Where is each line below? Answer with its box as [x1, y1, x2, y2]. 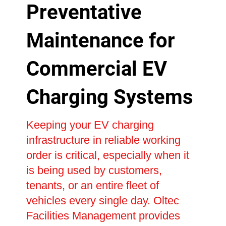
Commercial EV [26, 56, 167, 81]
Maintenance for [26, 28, 175, 52]
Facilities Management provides [26, 209, 180, 222]
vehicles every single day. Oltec [26, 194, 179, 207]
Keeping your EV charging [26, 118, 154, 131]
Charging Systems [26, 85, 193, 109]
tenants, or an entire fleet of [26, 179, 159, 192]
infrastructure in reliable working [26, 133, 181, 146]
